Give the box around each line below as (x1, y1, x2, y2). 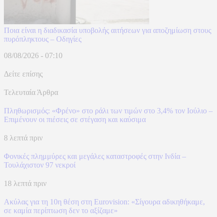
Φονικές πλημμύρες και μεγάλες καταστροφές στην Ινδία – (4, 152, 186, 160)
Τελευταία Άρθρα (4, 88, 58, 96)
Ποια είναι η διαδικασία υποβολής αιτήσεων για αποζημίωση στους (4, 26, 211, 34)
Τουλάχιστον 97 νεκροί (4, 160, 76, 169)
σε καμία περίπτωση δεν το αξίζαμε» (4, 206, 118, 215)
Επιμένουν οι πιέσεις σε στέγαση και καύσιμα (4, 115, 146, 124)
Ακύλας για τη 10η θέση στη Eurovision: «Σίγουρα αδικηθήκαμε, (4, 197, 205, 206)
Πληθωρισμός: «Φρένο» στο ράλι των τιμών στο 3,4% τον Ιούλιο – (4, 106, 213, 115)
